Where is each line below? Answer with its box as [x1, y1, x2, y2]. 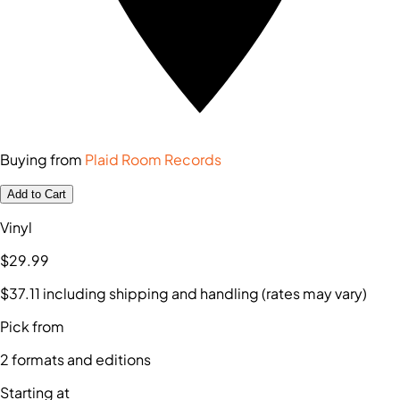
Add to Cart [7, 187, 66, 202]
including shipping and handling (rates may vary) [43, 284, 367, 304]
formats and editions [9, 350, 151, 370]
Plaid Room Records [85, 150, 221, 170]
